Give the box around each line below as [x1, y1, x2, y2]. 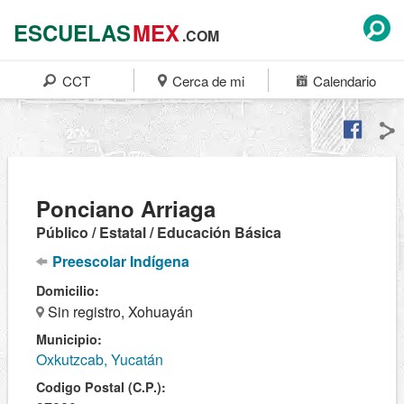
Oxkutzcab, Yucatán [36, 349, 163, 370]
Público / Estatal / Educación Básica [36, 222, 281, 243]
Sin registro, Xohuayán [44, 301, 193, 322]
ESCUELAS [14, 17, 131, 48]
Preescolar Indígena [49, 251, 190, 271]
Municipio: [36, 330, 102, 348]
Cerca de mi [169, 71, 245, 90]
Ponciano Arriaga [36, 193, 216, 224]
